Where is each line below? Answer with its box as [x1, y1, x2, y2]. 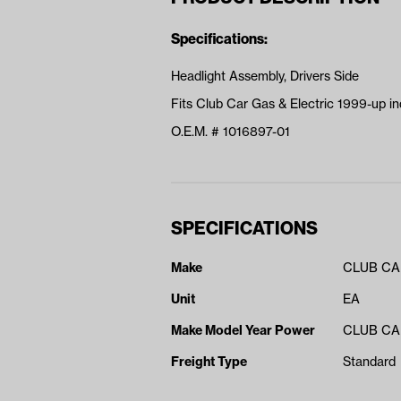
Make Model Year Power [171, 322, 315, 339]
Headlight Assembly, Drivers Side [171, 68, 359, 85]
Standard [343, 354, 397, 371]
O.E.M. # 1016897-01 [171, 124, 290, 141]
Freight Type [171, 354, 247, 371]
